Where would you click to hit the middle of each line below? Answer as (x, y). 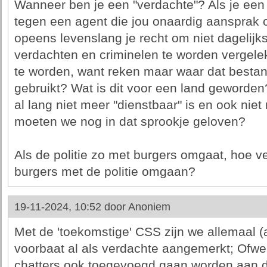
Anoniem (149, 207)
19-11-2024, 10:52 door (71, 207)
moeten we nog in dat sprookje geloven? (130, 122)
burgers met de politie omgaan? (105, 172)
